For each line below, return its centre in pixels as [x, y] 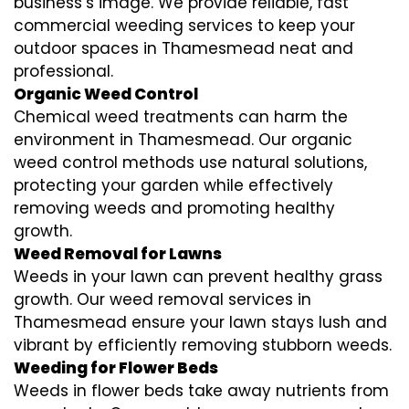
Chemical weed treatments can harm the [181, 116]
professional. [63, 71]
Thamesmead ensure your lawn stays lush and [200, 322]
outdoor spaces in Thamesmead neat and [184, 48]
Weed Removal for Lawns [118, 253]
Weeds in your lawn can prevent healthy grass [198, 276]
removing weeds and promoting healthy [174, 208]
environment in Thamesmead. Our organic [183, 139]
